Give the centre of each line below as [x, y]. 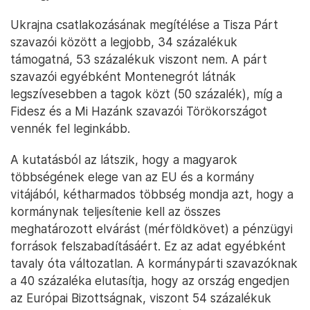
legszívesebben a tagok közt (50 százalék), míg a [146, 93]
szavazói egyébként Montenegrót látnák [123, 76]
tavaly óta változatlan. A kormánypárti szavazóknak [154, 263]
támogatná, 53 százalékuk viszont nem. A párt [139, 59]
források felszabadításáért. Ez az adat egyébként [148, 246]
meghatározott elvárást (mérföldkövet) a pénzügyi [152, 228]
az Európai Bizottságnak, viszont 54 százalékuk [141, 298]
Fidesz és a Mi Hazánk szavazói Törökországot [139, 111]
